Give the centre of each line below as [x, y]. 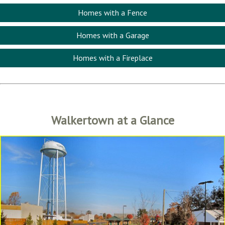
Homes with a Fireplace [113, 58]
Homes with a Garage [113, 35]
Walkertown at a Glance [113, 120]
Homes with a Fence [113, 13]
